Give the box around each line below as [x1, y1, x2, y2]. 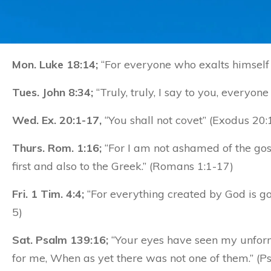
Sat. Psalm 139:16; [12, 233, 108, 247]
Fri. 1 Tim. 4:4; [12, 187, 84, 201]
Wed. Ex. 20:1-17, [12, 113, 102, 127]
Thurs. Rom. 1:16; [12, 141, 102, 155]
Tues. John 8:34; [12, 85, 93, 99]
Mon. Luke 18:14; [12, 57, 98, 71]
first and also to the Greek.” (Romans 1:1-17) [12, 159, 233, 173]
